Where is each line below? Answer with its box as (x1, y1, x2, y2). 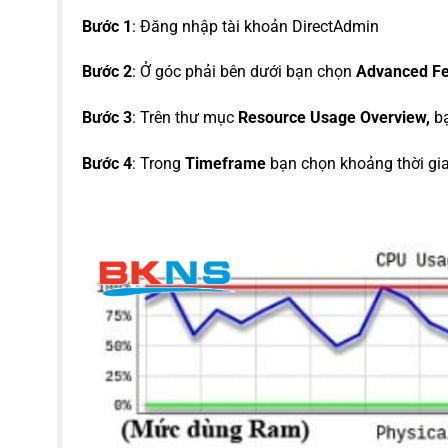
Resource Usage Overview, (238, 108, 430, 128)
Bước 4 (82, 153, 132, 173)
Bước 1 (82, 16, 132, 36)
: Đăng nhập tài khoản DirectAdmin (132, 16, 383, 36)
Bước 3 (82, 108, 132, 128)
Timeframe (185, 153, 266, 173)
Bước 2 (82, 62, 132, 82)
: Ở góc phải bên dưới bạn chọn (132, 62, 356, 82)
